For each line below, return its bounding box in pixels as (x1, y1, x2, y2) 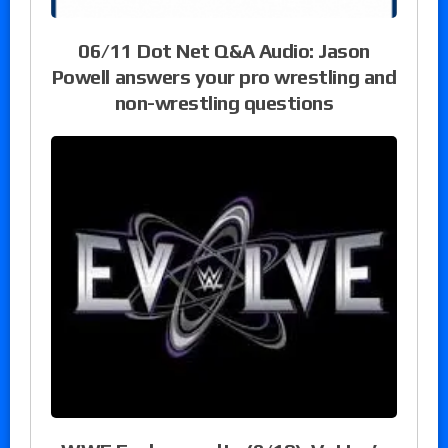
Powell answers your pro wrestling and (51, 65, 397, 89)
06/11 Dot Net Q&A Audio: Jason (78, 39, 370, 63)
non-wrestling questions (114, 91, 334, 115)
